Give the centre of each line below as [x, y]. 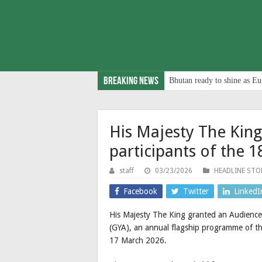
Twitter [196, 191]
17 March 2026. [139, 240]
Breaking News [131, 81]
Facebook [140, 191]
